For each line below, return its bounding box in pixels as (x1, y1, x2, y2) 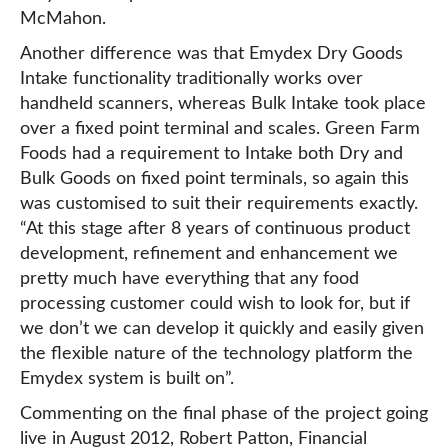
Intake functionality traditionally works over (20, 70, 363, 88)
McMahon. (20, 10, 106, 28)
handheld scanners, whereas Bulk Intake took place (20, 95, 426, 113)
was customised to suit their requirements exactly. (20, 195, 418, 213)
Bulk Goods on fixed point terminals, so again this (20, 170, 409, 188)
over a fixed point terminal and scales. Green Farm (20, 120, 420, 138)
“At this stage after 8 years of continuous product (20, 220, 410, 238)
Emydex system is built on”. (20, 370, 234, 388)
